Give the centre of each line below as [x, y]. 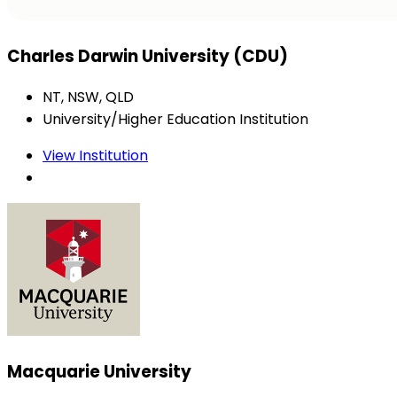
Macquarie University [99, 371]
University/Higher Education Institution [175, 119]
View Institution [95, 155]
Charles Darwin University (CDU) [148, 57]
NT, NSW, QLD [88, 97]
